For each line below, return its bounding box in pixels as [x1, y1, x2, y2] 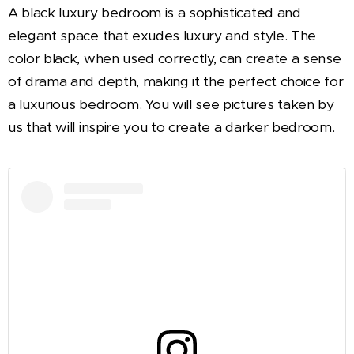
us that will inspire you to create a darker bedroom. [8, 118, 335, 136]
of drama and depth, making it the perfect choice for [8, 72, 344, 90]
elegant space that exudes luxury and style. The [8, 26, 316, 44]
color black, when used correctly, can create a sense [8, 49, 341, 67]
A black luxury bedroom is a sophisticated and [8, 3, 301, 21]
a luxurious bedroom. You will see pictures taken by [8, 95, 334, 113]
